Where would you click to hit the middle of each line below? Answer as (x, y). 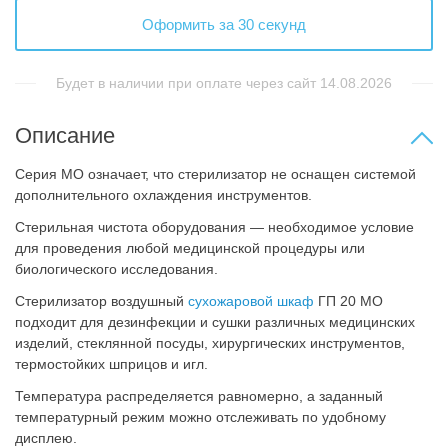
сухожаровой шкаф (251, 300)
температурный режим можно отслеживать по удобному (200, 416)
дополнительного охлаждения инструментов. (163, 194)
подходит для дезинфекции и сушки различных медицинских (215, 321)
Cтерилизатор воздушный (101, 300)
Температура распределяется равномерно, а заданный (199, 395)
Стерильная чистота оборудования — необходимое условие (214, 226)
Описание (65, 135)
